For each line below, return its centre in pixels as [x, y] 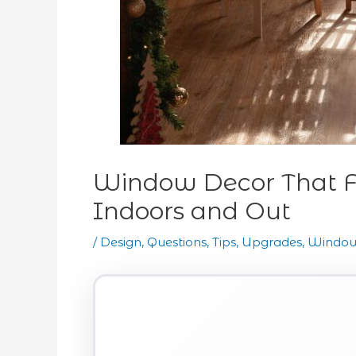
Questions [177, 242]
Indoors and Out [192, 211]
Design [121, 242]
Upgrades [272, 242]
